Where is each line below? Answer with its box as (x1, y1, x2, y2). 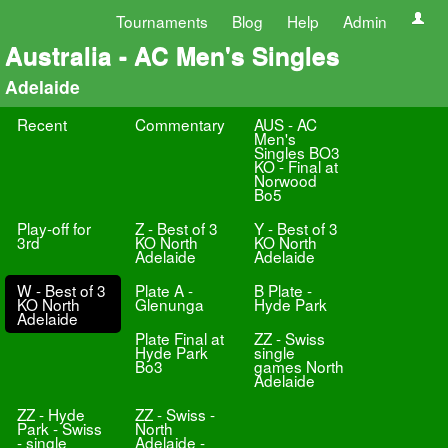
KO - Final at (253, 155, 338, 177)
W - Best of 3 (17, 279, 106, 301)
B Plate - (253, 279, 312, 301)
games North (253, 355, 344, 377)
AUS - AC (253, 113, 317, 135)
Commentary (135, 113, 226, 135)
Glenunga (135, 293, 205, 315)
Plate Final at (135, 327, 225, 349)
